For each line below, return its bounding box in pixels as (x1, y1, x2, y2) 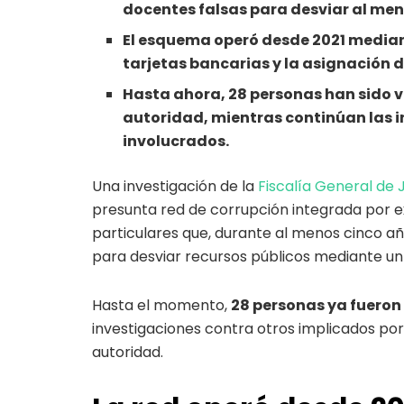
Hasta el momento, (92, 295, 231, 317)
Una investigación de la (92, 176, 258, 197)
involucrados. (123, 131, 230, 152)
